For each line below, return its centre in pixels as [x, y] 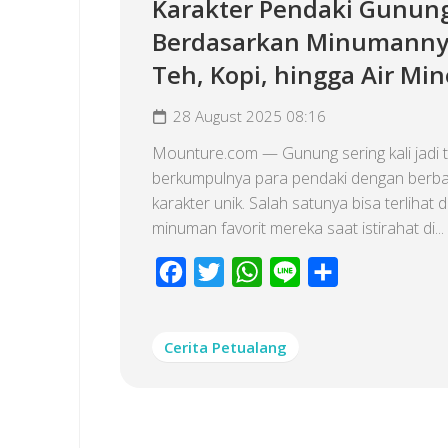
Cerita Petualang [225, 346]
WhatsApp [298, 271]
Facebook [221, 271]
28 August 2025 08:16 [249, 115]
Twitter [248, 271]
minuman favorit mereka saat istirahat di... [298, 227]
